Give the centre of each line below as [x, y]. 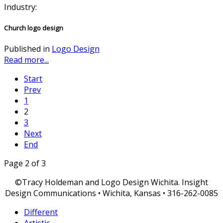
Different [41, 212]
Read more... [26, 60]
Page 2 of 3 [25, 164]
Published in [27, 49]
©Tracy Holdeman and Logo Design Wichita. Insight [111, 182]
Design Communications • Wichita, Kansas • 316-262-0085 [111, 193]
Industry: [20, 7]
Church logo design [34, 28]
